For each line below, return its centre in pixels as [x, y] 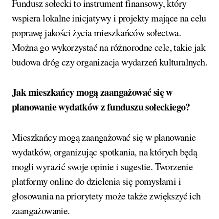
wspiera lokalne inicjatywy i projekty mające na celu [109, 18]
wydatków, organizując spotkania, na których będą [105, 152]
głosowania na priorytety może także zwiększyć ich [106, 196]
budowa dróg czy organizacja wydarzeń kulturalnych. [109, 62]
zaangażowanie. [41, 211]
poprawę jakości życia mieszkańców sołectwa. [97, 33]
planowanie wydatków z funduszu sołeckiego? [101, 107]
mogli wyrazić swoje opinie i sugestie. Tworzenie [102, 167]
